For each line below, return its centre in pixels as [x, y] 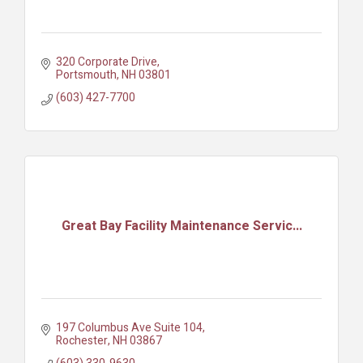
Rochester [81, 340]
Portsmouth [86, 75]
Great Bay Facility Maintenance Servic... [181, 226]
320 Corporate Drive [106, 62]
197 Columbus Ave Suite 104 [129, 327]
